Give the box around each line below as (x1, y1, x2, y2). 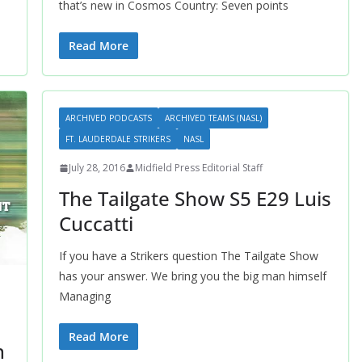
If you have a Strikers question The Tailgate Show (58, 248, 318, 263)
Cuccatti (58, 210, 133, 237)
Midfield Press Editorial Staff (134, 161, 263, 175)
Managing (58, 288, 111, 304)
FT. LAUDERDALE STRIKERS (65, 133, 170, 145)
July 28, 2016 (68, 161, 125, 175)
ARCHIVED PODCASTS (65, 112, 152, 124)
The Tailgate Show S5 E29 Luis (58, 185, 331, 212)
